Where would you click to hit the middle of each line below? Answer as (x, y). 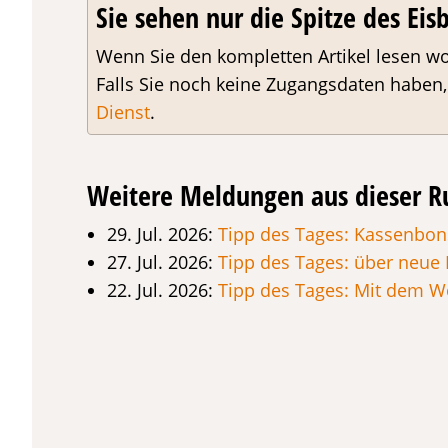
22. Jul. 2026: (162, 290)
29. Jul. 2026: (162, 234)
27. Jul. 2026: (162, 262)
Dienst (123, 112)
